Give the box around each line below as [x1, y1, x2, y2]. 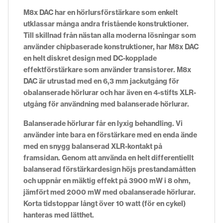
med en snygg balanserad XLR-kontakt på [23, 141, 162, 151]
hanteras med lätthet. [23, 210, 94, 220]
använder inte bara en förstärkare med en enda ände [23, 130, 197, 139]
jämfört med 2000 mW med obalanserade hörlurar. [23, 187, 196, 197]
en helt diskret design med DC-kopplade [23, 53, 157, 63]
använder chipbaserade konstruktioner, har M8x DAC [23, 42, 199, 51]
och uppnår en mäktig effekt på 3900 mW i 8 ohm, [23, 176, 191, 185]
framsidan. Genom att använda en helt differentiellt [23, 153, 194, 162]
